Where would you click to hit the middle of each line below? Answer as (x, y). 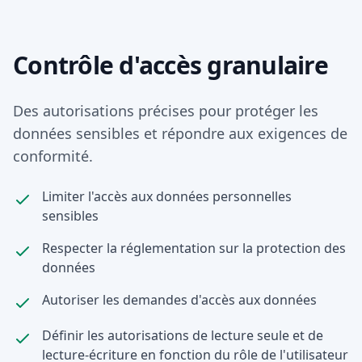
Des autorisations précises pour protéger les (166, 111)
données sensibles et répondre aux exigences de (180, 133)
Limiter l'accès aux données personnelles (167, 196)
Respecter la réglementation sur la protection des (194, 248)
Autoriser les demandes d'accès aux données (179, 300)
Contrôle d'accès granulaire (170, 65)
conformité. (53, 156)
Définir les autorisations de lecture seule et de (183, 335)
